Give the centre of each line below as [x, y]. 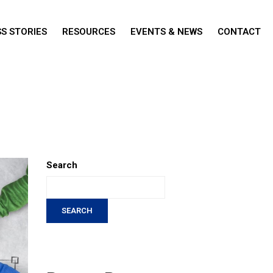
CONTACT [239, 31]
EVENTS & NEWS [166, 31]
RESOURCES [89, 31]
